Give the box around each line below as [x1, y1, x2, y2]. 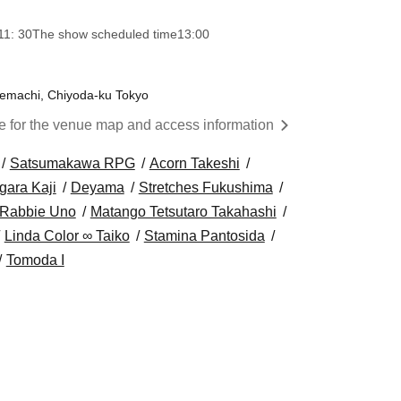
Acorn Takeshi [149, 156, 240, 171]
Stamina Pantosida [143, 228, 265, 243]
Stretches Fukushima [138, 180, 273, 195]
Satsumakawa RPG [9, 156, 135, 171]
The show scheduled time [31, 27, 177, 41]
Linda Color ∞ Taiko [4, 228, 130, 243]
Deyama [70, 180, 124, 195]
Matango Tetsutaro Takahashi [90, 204, 277, 219]
